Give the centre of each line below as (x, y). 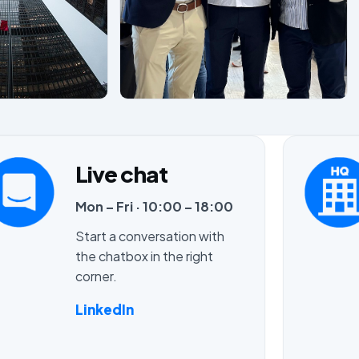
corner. (96, 276)
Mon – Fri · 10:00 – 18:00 (154, 207)
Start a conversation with (149, 236)
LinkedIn (104, 310)
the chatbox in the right (144, 256)
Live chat (121, 174)
